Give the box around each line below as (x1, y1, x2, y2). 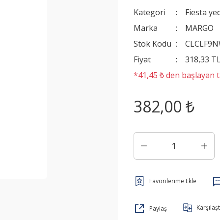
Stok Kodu (134, 38, 171, 49)
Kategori (134, 7, 165, 18)
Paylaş (149, 204, 167, 213)
